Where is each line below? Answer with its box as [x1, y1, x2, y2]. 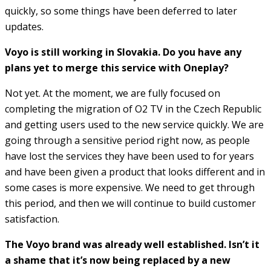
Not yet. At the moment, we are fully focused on [5, 86, 220, 100]
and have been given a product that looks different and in [5, 165, 265, 178]
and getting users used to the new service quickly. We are [5, 117, 264, 131]
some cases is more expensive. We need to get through [5, 180, 255, 194]
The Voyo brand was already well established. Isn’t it [5, 237, 260, 251]
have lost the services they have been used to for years [5, 149, 254, 163]
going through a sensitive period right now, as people [5, 133, 250, 147]
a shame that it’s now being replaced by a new [5, 253, 230, 267]
